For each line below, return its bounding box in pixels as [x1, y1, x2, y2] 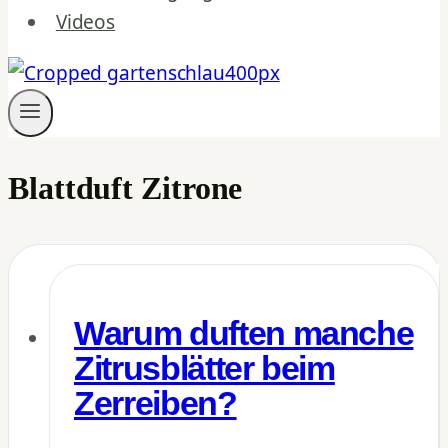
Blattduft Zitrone [8, 169, 243, 206]
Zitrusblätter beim [74, 350, 335, 388]
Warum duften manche [74, 315, 414, 353]
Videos [55, 9, 116, 35]
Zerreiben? [74, 385, 237, 423]
